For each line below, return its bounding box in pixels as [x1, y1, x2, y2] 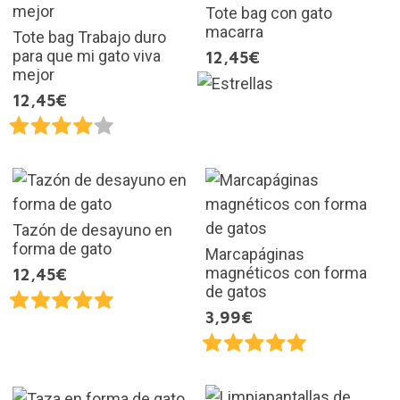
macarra [205, 21, 263, 41]
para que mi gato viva [12, 46, 161, 65]
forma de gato [12, 238, 112, 258]
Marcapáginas [205, 244, 304, 263]
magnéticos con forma [205, 262, 367, 282]
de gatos [205, 281, 267, 301]
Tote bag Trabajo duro [12, 27, 166, 46]
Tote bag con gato [205, 3, 332, 22]
